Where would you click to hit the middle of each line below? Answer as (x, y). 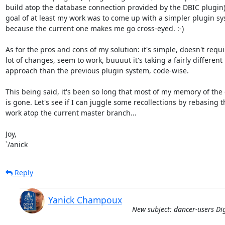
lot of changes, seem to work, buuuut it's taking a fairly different (114, 60)
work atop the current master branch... (71, 113)
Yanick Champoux (85, 200)
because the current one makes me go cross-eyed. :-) (94, 28)
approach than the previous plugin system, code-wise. (97, 70)
